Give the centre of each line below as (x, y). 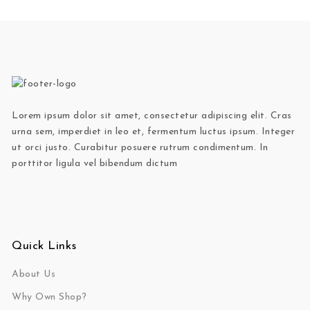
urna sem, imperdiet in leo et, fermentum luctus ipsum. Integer (154, 132)
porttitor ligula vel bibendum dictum (95, 164)
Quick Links (44, 246)
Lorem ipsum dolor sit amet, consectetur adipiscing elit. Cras (152, 116)
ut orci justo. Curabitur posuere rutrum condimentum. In (140, 148)
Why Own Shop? (49, 298)
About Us (34, 275)
